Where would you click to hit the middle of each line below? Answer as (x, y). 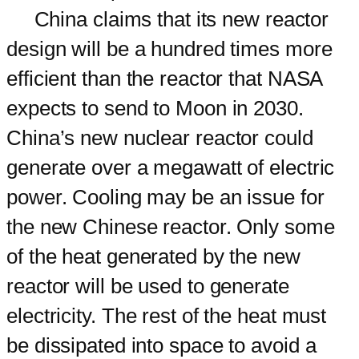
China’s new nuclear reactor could (160, 137)
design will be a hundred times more (169, 48)
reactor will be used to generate (148, 286)
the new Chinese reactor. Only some (171, 226)
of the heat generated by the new (153, 256)
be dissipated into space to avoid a (161, 345)
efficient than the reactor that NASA (165, 78)
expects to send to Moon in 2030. (155, 108)
